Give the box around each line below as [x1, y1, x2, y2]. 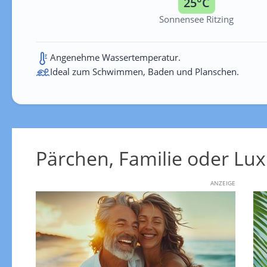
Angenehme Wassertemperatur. [49, 51, 181, 63]
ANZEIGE [210, 178, 235, 187]
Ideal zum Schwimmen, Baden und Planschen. [49, 65, 239, 77]
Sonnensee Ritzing [159, 13, 234, 25]
